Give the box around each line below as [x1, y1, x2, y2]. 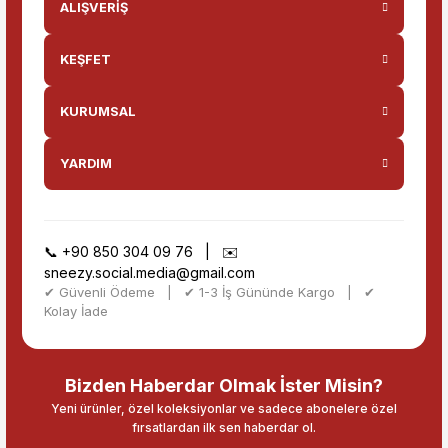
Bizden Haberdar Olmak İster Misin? [65, 375, 383, 396]
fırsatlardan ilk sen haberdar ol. [132, 420, 316, 435]
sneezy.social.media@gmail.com [44, 264, 255, 281]
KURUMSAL [60, 104, 136, 119]
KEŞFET [60, 52, 111, 67]
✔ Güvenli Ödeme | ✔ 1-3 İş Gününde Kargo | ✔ [44, 284, 375, 300]
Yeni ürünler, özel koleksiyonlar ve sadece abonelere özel [51, 401, 397, 416]
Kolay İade [44, 303, 108, 319]
